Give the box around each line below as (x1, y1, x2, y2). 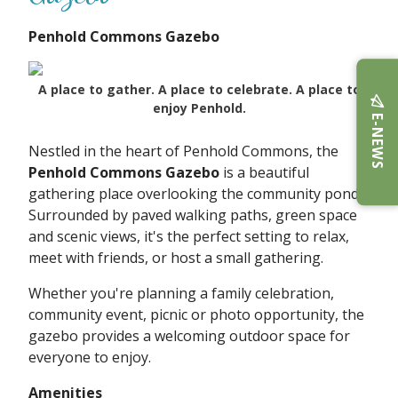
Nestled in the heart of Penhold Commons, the (28, 141, 338, 162)
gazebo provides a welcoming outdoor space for (28, 326, 350, 346)
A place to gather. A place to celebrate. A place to (37, 81, 361, 99)
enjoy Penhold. (152, 99, 246, 117)
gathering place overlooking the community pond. (28, 184, 362, 204)
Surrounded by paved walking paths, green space (28, 205, 357, 226)
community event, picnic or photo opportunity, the (28, 305, 364, 325)
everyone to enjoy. (28, 347, 151, 368)
